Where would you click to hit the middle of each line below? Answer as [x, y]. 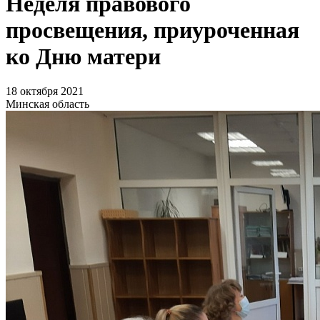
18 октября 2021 [45, 91]
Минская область [47, 104]
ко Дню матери [83, 57]
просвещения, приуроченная [152, 30]
